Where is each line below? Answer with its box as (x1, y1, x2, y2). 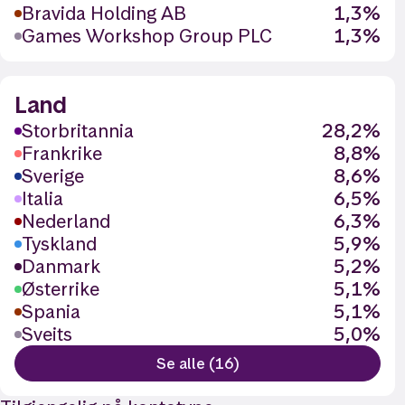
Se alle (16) (155, 353, 240, 373)
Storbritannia (22, 118, 134, 143)
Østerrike (22, 277, 99, 301)
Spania (22, 299, 80, 324)
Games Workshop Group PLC (22, 24, 272, 48)
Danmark (22, 254, 100, 278)
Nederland (22, 209, 110, 233)
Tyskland (22, 231, 97, 256)
